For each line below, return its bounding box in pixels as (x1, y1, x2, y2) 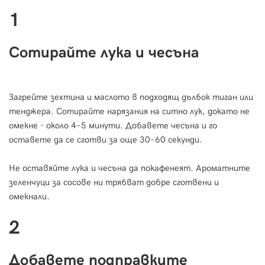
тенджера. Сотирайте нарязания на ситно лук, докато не (9, 106, 250, 117)
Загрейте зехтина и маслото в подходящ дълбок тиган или (9, 92, 253, 103)
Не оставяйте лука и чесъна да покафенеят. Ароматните (9, 163, 250, 174)
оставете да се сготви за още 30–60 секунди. (9, 134, 202, 146)
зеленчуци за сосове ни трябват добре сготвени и (9, 177, 219, 188)
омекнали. (9, 191, 50, 202)
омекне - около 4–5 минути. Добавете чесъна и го (9, 120, 217, 131)
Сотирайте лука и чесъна (9, 44, 199, 63)
